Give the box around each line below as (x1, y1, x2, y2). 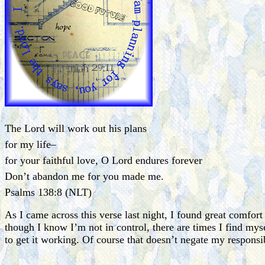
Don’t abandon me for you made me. (5, 170, 164, 182)
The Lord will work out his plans (5, 122, 147, 134)
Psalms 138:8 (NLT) (5, 186, 92, 198)
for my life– (5, 138, 56, 150)
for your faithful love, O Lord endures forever (5, 154, 202, 166)
